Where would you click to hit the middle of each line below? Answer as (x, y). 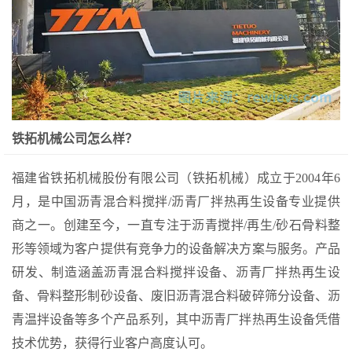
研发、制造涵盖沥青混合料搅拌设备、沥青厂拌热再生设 (176, 272)
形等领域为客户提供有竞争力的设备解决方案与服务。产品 (176, 248)
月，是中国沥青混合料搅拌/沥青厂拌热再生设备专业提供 (176, 201)
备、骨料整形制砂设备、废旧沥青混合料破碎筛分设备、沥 (176, 295)
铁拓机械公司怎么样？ (75, 138)
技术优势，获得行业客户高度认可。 (112, 343)
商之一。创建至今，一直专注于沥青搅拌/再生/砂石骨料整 (176, 225)
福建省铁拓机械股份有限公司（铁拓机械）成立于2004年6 (176, 178)
